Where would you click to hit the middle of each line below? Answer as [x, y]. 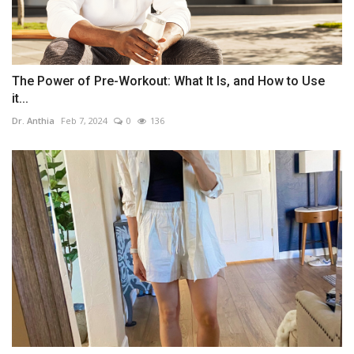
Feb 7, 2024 [84, 121]
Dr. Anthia [33, 121]
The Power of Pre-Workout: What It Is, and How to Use [168, 81]
